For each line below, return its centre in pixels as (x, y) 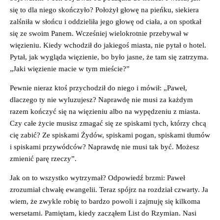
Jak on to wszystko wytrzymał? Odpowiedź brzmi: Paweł (97, 178)
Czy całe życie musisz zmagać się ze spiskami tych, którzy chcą (108, 123)
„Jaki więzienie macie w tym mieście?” (70, 69)
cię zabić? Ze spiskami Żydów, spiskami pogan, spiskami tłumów (110, 135)
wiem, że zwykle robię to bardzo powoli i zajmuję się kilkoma (105, 201)
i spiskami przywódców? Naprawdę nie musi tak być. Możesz (105, 147)
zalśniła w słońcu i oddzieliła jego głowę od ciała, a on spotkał (106, 21)
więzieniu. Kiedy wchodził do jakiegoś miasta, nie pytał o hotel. (108, 45)
